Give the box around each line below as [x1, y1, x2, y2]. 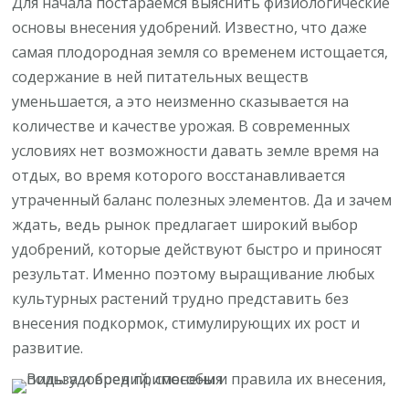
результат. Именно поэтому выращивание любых [12, 264, 375, 285]
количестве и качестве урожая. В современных [12, 116, 351, 137]
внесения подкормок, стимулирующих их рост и [12, 313, 361, 334]
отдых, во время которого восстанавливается [12, 165, 346, 186]
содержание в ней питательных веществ [12, 67, 309, 88]
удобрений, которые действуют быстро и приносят [12, 239, 383, 260]
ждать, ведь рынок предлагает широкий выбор [12, 215, 359, 236]
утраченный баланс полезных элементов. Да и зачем [12, 190, 393, 211]
